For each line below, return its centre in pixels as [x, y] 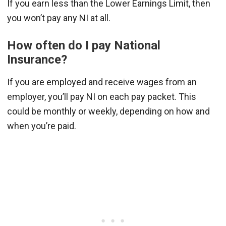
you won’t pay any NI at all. [59, 18]
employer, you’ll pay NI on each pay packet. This [102, 96]
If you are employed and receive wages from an [102, 82]
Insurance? [37, 59]
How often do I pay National [84, 45]
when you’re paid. [42, 126]
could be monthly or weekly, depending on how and [108, 111]
